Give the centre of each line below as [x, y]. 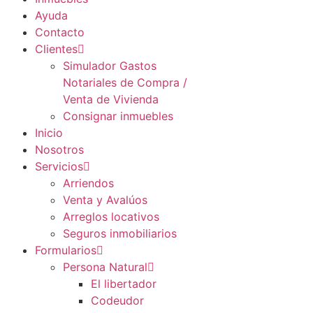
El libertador [124, 284]
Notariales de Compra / [125, 82]
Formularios [66, 250]
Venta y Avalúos [105, 200]
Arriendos [88, 183]
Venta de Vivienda [111, 99]
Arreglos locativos [111, 217]
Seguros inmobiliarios [120, 233]
